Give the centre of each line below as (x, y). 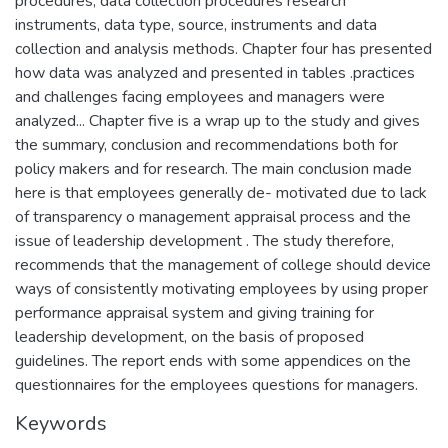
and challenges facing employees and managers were (200, 96)
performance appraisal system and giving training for (194, 312)
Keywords (61, 423)
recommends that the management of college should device (223, 264)
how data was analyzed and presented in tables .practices (215, 72)
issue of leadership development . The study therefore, (204, 240)
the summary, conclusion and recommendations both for (206, 144)
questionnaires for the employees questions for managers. (216, 384)
